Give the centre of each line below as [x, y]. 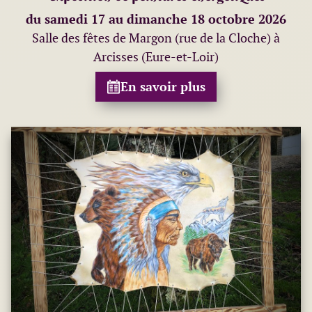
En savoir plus [163, 87]
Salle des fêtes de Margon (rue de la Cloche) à [156, 38]
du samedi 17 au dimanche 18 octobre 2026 [156, 19]
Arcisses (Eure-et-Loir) [156, 57]
